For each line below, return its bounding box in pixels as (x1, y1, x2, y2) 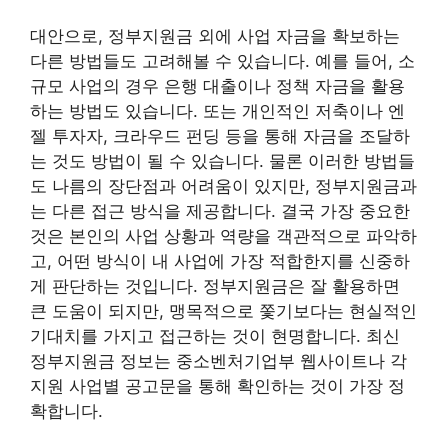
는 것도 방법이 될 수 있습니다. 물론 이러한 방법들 (30, 151, 415, 171)
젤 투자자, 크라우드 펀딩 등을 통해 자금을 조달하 (30, 126, 410, 146)
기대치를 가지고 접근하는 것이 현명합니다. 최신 (30, 326, 400, 346)
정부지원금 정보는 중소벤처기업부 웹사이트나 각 (30, 351, 407, 371)
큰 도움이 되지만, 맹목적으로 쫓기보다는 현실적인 (30, 301, 417, 321)
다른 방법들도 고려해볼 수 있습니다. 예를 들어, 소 (30, 51, 415, 71)
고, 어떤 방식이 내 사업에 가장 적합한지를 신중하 (30, 251, 410, 271)
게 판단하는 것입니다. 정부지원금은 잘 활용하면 (30, 276, 400, 296)
